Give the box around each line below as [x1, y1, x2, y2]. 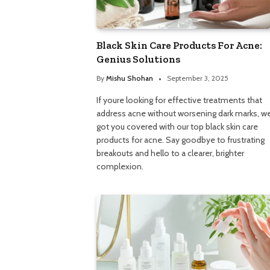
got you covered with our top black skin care [96, 121, 258, 132]
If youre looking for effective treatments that [96, 94, 262, 105]
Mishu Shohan [106, 73, 153, 83]
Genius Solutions [96, 52, 180, 65]
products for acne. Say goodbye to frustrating [96, 134, 265, 145]
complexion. [96, 160, 143, 172]
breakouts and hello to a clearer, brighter [96, 147, 244, 159]
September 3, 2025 [167, 73, 228, 83]
